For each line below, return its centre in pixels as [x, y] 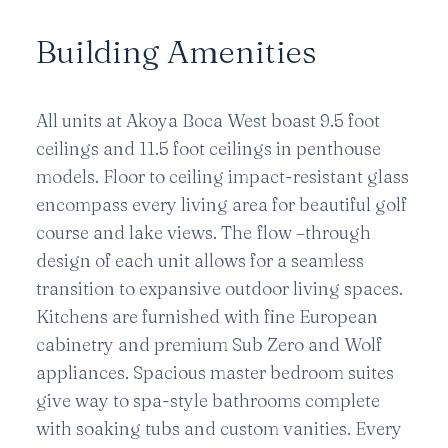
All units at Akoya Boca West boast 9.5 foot [208, 120]
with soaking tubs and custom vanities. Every [219, 428]
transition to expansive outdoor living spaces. [219, 288]
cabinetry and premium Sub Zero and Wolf [209, 344]
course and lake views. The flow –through [203, 232]
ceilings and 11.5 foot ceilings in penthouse [208, 148]
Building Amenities [176, 51]
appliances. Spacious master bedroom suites [215, 372]
